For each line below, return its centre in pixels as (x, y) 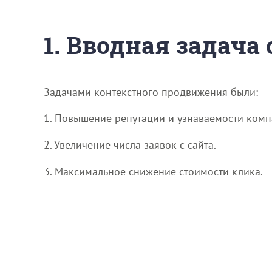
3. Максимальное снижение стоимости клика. (153, 171)
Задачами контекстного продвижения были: (151, 92)
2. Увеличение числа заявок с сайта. (130, 145)
